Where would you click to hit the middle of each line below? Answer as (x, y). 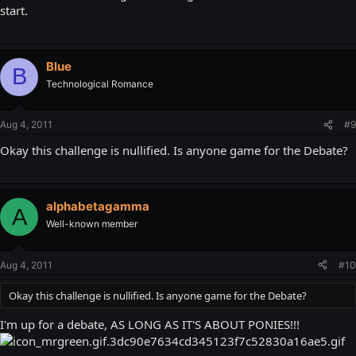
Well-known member (92, 224)
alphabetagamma (98, 206)
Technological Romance (100, 83)
